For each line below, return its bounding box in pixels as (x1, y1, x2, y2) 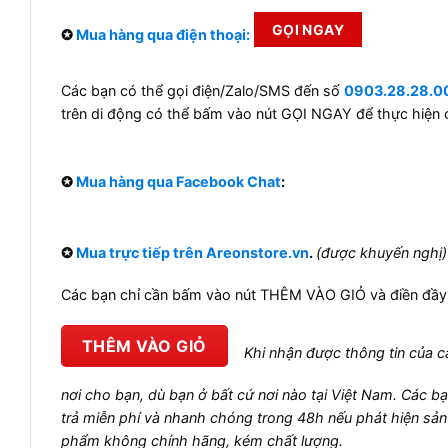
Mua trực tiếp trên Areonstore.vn (76, 279, 309, 297)
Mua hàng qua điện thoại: (76, 25, 250, 43)
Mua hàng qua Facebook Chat (76, 190, 281, 208)
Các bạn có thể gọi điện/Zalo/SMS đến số (61, 82, 344, 100)
